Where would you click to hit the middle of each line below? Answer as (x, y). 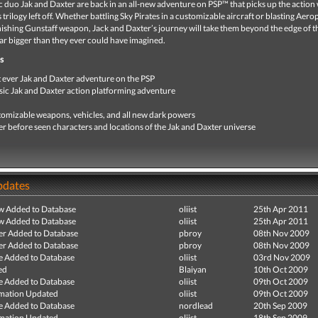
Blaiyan (193, 269)
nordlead (196, 306)
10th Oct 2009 (281, 269)
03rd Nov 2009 (282, 257)
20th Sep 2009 (280, 306)
